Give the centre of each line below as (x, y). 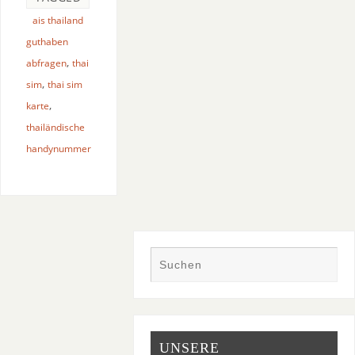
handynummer (59, 149)
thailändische (55, 127)
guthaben (47, 42)
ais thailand (58, 20)
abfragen (46, 63)
